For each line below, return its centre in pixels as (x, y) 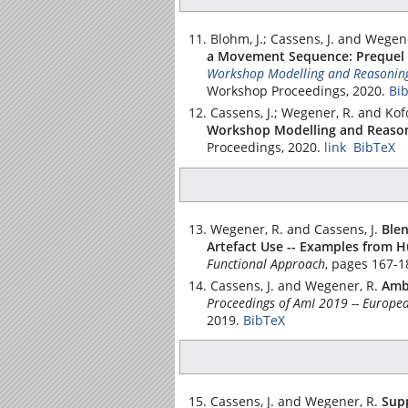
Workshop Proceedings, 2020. (296, 91)
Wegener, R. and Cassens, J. (294, 229)
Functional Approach (266, 263)
